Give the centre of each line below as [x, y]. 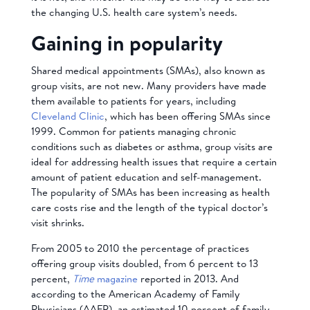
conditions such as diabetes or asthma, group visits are [152, 146]
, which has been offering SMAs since [187, 116]
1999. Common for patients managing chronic [134, 131]
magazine [116, 278]
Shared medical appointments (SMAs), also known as [148, 70]
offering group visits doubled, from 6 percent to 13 [144, 263]
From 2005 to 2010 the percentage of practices [140, 248]
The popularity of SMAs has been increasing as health [150, 192]
